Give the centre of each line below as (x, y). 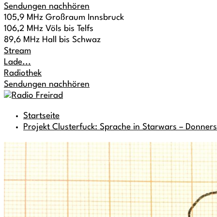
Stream (17, 51)
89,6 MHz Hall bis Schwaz (52, 40)
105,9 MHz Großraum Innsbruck (64, 18)
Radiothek (23, 73)
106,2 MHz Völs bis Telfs (49, 29)
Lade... (17, 62)
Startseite (41, 116)
